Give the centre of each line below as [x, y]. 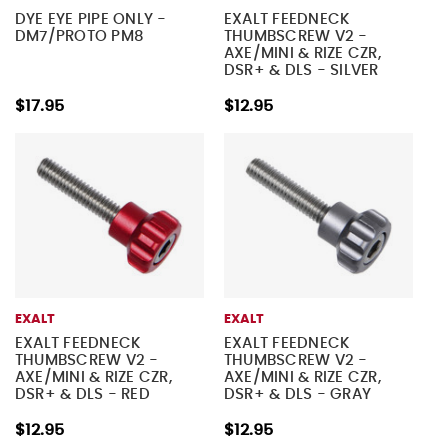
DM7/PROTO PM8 [79, 37]
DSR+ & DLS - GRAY [297, 395]
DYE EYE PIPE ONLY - [90, 20]
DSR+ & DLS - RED [82, 395]
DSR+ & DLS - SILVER [301, 71]
